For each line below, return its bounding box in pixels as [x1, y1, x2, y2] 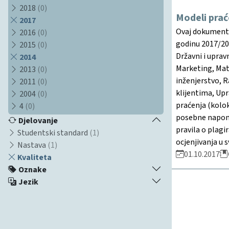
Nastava [16, 139, 48, 151]
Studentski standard [16, 127, 89, 139]
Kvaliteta [16, 151, 52, 163]
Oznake [18, 164, 47, 175]
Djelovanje [18, 114, 58, 126]
